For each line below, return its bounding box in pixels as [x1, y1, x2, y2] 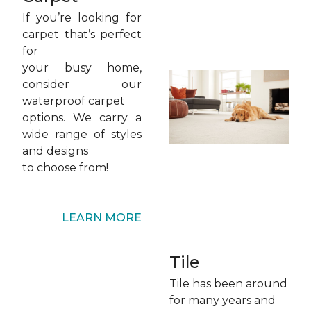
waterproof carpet [22, 94, 125, 108]
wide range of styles [22, 128, 142, 141]
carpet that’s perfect [22, 28, 142, 41]
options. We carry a [22, 111, 142, 124]
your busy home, [22, 61, 142, 74]
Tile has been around [169, 277, 287, 290]
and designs [22, 144, 88, 158]
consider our [22, 78, 142, 91]
